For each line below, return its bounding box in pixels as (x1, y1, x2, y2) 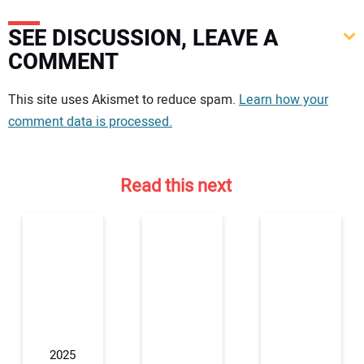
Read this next (119, 172, 232, 199)
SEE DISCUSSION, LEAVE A (8, 22, 279, 56)
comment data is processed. (8, 112, 172, 132)
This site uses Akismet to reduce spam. (8, 90, 239, 110)
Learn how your (239, 90, 328, 110)
